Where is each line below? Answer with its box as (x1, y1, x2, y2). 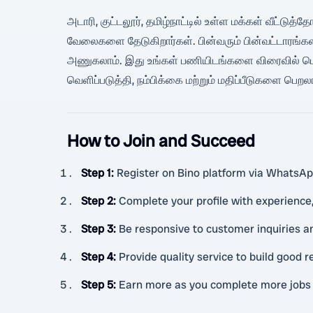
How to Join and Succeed (67, 130, 255, 152)
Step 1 (81, 166, 111, 180)
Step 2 (81, 194, 113, 208)
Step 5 (81, 277, 113, 292)
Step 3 (81, 221, 113, 236)
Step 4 (81, 249, 113, 264)
